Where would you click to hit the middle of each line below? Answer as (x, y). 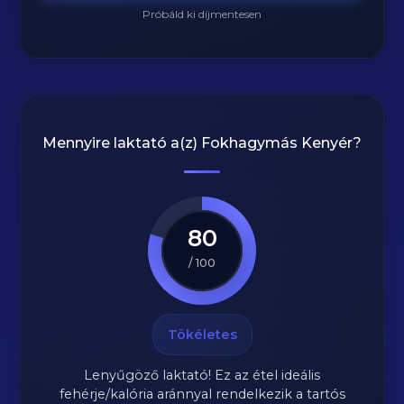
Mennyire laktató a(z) (122, 143)
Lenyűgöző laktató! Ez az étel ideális (202, 375)
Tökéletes (202, 335)
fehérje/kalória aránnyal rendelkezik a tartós (202, 394)
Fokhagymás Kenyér (277, 143)
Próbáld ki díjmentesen (202, 14)
